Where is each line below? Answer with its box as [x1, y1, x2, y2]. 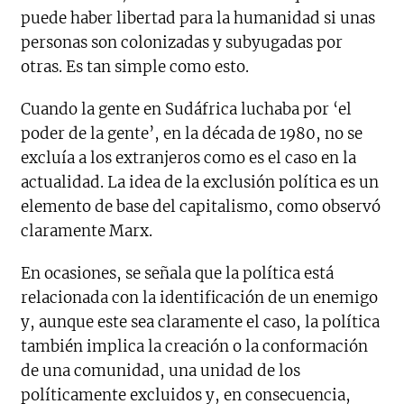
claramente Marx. [21, 221, 153, 241]
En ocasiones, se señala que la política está [21, 263, 335, 283]
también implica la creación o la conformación [21, 336, 369, 356]
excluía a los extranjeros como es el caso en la [21, 148, 357, 168]
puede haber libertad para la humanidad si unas [21, 8, 376, 28]
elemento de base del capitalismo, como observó [21, 197, 381, 216]
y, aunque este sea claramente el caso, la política [21, 312, 381, 332]
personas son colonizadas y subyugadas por [21, 32, 344, 52]
